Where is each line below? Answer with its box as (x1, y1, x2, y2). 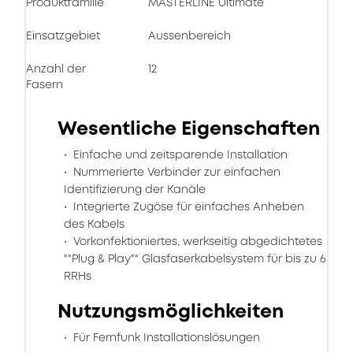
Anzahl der (26, 61, 86, 76)
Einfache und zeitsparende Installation (70, 147, 288, 162)
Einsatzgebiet (26, 28, 100, 43)
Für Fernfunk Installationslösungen (70, 329, 260, 345)
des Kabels (64, 216, 124, 232)
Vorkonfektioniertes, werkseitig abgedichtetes (70, 233, 322, 249)
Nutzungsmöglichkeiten (58, 298, 284, 325)
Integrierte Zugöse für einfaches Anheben (70, 199, 304, 214)
